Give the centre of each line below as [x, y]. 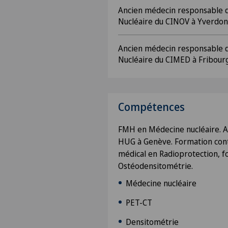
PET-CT [139, 203]
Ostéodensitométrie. [155, 166]
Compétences [151, 107]
